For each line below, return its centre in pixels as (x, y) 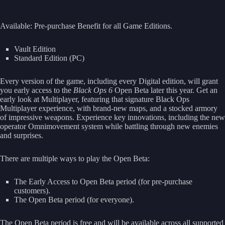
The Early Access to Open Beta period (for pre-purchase (103, 181)
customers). (32, 190)
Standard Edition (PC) (49, 58)
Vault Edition (35, 49)
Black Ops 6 (93, 90)
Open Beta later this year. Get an (165, 90)
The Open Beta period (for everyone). (74, 199)
